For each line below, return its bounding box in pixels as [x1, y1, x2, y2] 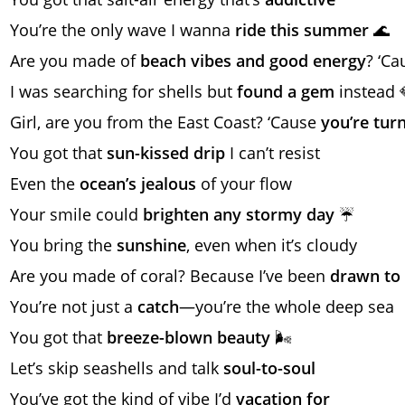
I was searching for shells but [10, 80, 237, 102]
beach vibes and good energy [140, 49, 366, 71]
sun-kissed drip [107, 141, 225, 164]
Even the [10, 172, 80, 194]
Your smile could [10, 202, 143, 225]
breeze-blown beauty [107, 325, 270, 348]
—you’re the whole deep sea [179, 295, 394, 317]
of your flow [196, 172, 292, 194]
